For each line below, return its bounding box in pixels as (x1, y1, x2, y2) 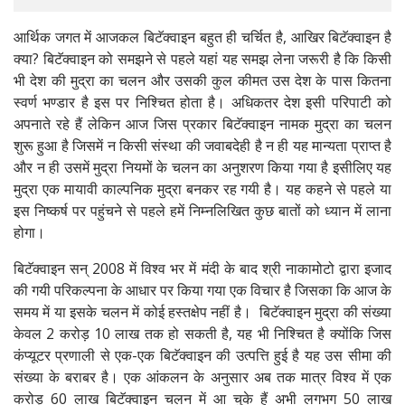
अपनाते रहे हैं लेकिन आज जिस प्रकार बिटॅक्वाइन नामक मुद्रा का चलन (14, 114, 391, 135)
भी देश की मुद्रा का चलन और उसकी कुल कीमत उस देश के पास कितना (14, 71, 391, 91)
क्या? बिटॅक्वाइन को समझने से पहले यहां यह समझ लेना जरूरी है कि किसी (14, 49, 391, 70)
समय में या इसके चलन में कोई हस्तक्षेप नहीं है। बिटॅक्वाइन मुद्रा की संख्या (14, 302, 391, 323)
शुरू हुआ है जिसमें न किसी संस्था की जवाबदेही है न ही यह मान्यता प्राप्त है (14, 136, 391, 156)
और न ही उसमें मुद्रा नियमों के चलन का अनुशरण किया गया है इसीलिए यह (14, 157, 391, 178)
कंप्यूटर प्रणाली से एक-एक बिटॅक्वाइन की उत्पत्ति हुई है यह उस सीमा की (14, 345, 391, 366)
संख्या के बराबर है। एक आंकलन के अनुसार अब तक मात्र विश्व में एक (14, 367, 391, 388)
